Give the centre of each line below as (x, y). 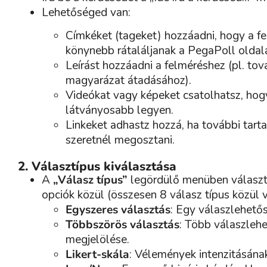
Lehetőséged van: (86, 12)
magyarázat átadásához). (128, 81)
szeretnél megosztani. (120, 140)
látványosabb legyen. (119, 111)
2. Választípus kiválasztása (97, 167)
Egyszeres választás (118, 210)
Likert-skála (97, 255)
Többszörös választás (122, 225)
